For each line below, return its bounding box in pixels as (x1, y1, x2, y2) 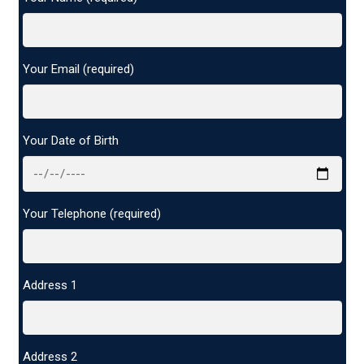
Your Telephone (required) (22, 206, 161, 222)
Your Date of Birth (22, 133, 119, 149)
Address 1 (22, 278, 77, 293)
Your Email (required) (22, 62, 134, 77)
